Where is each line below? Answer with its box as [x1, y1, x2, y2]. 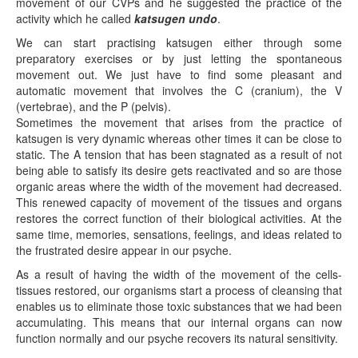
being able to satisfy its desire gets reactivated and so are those [16, 162, 342, 178]
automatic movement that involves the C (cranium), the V [16, 82, 342, 98]
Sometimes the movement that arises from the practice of [16, 114, 342, 130]
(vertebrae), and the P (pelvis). [16, 98, 171, 114]
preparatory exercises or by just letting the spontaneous [16, 50, 342, 66]
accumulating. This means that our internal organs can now [16, 314, 342, 330]
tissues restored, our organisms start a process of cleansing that [16, 282, 342, 298]
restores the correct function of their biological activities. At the [16, 210, 342, 226]
